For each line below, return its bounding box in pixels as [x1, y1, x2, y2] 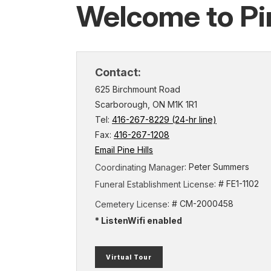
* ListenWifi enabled [95, 215, 182, 226]
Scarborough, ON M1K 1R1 [95, 99, 197, 110]
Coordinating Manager [95, 162, 184, 173]
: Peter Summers [184, 162, 249, 172]
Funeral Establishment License [95, 179, 214, 190]
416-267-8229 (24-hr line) [112, 114, 217, 125]
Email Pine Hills [95, 145, 153, 155]
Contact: [95, 66, 141, 79]
